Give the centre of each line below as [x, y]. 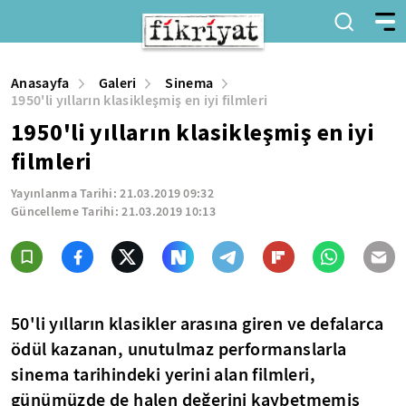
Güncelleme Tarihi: [67, 212]
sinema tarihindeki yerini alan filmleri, [163, 374]
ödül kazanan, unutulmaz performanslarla [179, 349]
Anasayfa [40, 83]
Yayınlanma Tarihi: [66, 193]
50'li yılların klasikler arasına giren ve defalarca [198, 324]
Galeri [117, 83]
